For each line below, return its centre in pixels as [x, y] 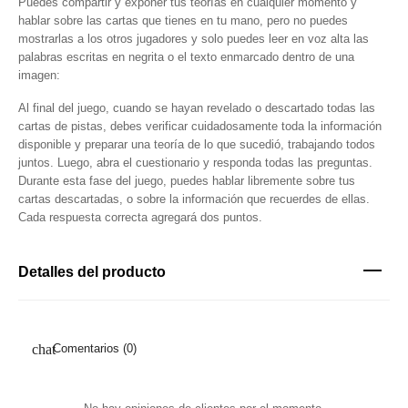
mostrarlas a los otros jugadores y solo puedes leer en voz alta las [194, 39]
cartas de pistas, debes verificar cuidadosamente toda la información [200, 126]
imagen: [39, 75]
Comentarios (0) [93, 348]
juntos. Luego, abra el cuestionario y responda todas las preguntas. [195, 163]
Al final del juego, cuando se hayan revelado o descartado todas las [197, 108]
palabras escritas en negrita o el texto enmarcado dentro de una [186, 57]
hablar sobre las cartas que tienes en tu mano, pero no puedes [183, 20]
